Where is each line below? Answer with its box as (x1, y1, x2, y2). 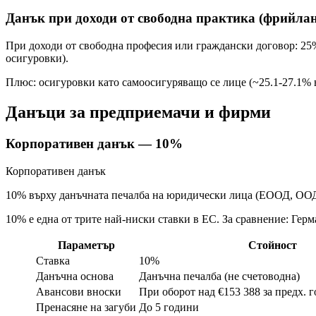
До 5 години (139, 300, 199, 313)
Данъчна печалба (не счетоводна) (139, 269, 300, 282)
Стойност (248, 238, 297, 251)
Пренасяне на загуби (36, 300, 136, 313)
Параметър (57, 238, 115, 251)
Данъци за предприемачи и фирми (6, 103, 271, 121)
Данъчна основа (36, 269, 114, 282)
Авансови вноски (36, 285, 121, 298)
